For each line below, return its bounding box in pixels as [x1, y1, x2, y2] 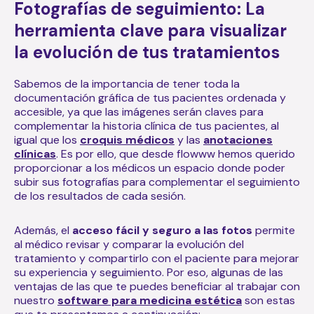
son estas [242, 292, 295, 308]
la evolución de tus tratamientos [14, 41, 280, 63]
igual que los [14, 132, 80, 147]
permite [255, 222, 295, 238]
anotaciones [203, 132, 273, 147]
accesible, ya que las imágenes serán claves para [14, 104, 264, 119]
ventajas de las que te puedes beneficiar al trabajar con [14, 278, 300, 294]
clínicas [14, 146, 56, 161]
